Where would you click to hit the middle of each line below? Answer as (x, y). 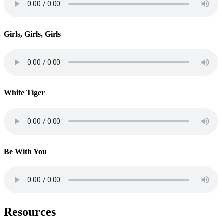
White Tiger (24, 93)
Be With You (25, 151)
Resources (30, 212)
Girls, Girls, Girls (32, 34)
